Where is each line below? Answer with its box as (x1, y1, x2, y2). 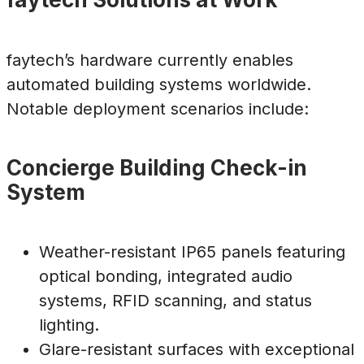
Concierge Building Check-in (6, 155, 307, 181)
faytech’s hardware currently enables (6, 50, 293, 70)
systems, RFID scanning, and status (39, 291, 312, 311)
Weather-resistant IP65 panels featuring (39, 242, 345, 262)
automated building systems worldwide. (6, 74, 311, 94)
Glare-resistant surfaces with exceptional (39, 340, 354, 360)
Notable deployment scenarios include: (6, 98, 309, 119)
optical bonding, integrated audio (39, 266, 292, 287)
